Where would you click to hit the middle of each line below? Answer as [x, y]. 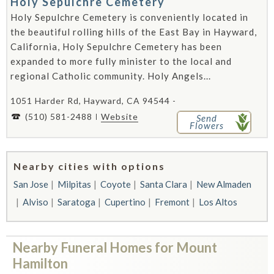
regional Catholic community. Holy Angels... [111, 76]
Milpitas [74, 184]
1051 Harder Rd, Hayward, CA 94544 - [93, 101]
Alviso [35, 202]
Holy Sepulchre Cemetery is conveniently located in [129, 17]
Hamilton [40, 263]
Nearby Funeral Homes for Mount [115, 247]
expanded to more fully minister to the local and [121, 61]
